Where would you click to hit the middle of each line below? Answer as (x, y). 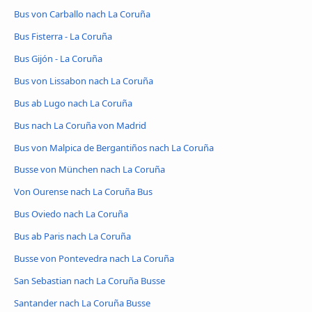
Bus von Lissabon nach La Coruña (84, 80)
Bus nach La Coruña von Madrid (80, 125)
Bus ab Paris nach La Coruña (72, 236)
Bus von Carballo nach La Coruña (82, 14)
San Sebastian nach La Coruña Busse (89, 281)
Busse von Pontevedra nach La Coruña (94, 259)
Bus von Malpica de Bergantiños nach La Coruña (114, 147)
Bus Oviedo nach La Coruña (71, 214)
